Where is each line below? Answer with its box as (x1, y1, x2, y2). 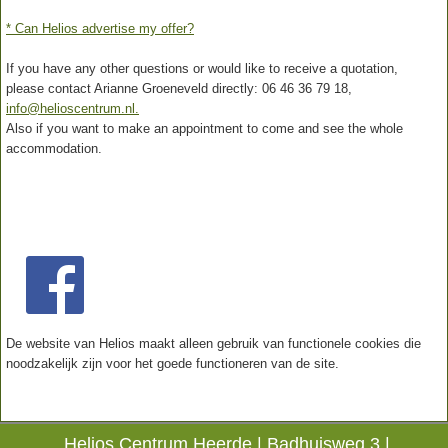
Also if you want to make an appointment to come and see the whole (6, 120, 403, 136)
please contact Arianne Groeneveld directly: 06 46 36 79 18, (6, 80, 352, 96)
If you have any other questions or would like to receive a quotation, (6, 60, 398, 76)
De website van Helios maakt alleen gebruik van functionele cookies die (6, 335, 421, 351)
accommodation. (6, 140, 102, 156)
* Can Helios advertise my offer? (6, 20, 194, 36)
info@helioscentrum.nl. (6, 100, 139, 116)
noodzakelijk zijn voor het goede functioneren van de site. (6, 355, 339, 371)
